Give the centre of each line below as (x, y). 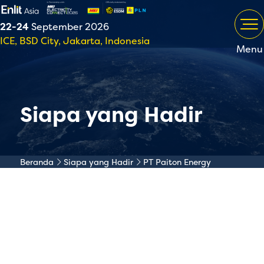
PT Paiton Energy (177, 162)
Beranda (37, 162)
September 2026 (69, 27)
